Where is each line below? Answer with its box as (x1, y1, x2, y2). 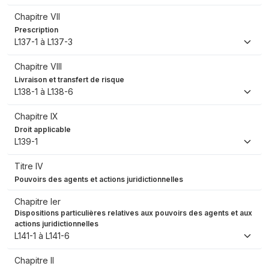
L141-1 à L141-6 (14, 231, 70, 241)
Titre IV (14, 161, 43, 172)
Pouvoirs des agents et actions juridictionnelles (14, 175, 183, 184)
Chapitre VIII (14, 61, 62, 72)
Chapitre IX (14, 111, 58, 122)
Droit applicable (14, 125, 71, 134)
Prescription (14, 25, 58, 35)
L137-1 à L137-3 (14, 37, 73, 47)
